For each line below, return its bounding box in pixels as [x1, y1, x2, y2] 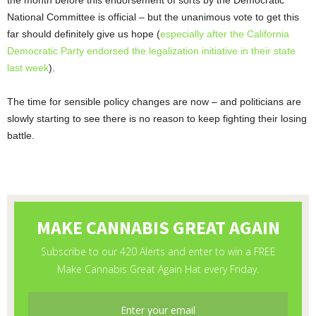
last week [7, 62, 49, 74]
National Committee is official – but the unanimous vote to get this [7, 11, 299, 23]
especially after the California [160, 28, 289, 40]
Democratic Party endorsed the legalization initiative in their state [7, 45, 296, 57]
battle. [7, 130, 35, 142]
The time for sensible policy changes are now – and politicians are [7, 96, 301, 108]
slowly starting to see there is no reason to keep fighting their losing [7, 113, 307, 125]
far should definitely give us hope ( [7, 28, 160, 40]
